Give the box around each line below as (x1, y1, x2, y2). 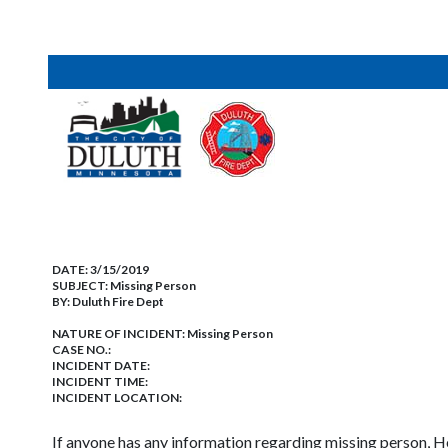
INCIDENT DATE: (52, 358, 150, 373)
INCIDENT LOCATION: (52, 390, 182, 405)
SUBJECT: (52, 278, 110, 293)
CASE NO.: (52, 342, 111, 357)
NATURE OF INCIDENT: (52, 326, 187, 341)
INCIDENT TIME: (52, 374, 148, 389)
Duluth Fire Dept (72, 294, 164, 309)
